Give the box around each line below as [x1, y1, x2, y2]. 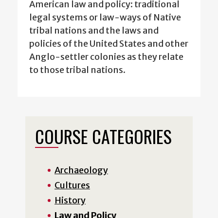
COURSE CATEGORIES [35, 123, 172, 149]
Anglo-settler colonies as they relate [29, 51, 183, 62]
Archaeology [54, 164, 108, 176]
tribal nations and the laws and [29, 24, 159, 36]
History [54, 194, 86, 206]
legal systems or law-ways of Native [29, 11, 181, 23]
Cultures [54, 179, 90, 191]
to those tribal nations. [29, 64, 126, 75]
